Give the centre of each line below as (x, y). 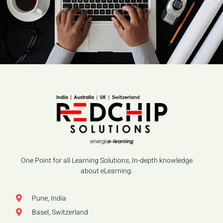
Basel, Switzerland (60, 212)
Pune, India (49, 198)
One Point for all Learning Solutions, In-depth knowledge (107, 160)
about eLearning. (107, 171)
